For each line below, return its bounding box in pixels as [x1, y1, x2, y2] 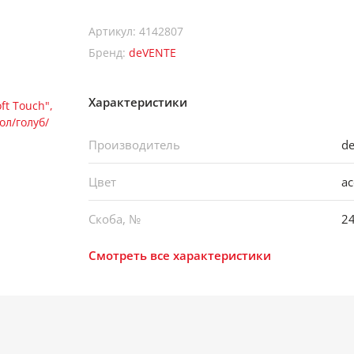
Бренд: [88, 45, 129, 60]
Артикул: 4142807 [88, 24, 183, 39]
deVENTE [129, 45, 176, 60]
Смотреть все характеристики [88, 247, 271, 263]
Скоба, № [88, 211, 141, 227]
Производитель [88, 137, 180, 153]
